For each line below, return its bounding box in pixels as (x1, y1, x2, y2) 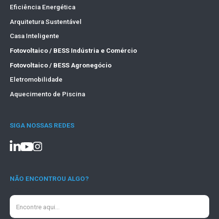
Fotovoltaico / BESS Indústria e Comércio (9, 47, 137, 55)
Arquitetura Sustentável (9, 18, 82, 25)
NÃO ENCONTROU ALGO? (9, 175, 89, 182)
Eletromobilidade (9, 76, 63, 84)
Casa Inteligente (9, 32, 59, 40)
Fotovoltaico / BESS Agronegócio (9, 61, 111, 69)
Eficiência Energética (9, 3, 75, 11)
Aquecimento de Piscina (9, 90, 85, 98)
